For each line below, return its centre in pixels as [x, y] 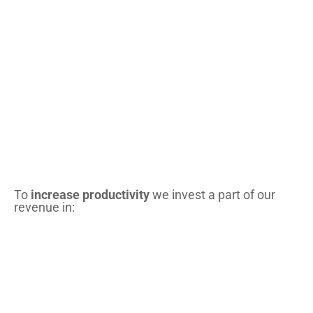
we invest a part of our [212, 195]
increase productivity [90, 195]
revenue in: [44, 208]
